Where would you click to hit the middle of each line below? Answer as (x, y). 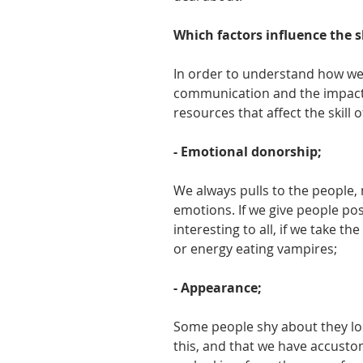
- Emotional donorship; (248, 151)
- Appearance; (218, 287)
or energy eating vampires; (255, 248)
